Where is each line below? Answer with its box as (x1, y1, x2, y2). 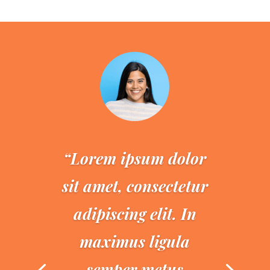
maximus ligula (80, 231, 190, 252)
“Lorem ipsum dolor (63, 148, 207, 169)
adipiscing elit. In (73, 203, 196, 224)
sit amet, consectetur (61, 175, 208, 196)
